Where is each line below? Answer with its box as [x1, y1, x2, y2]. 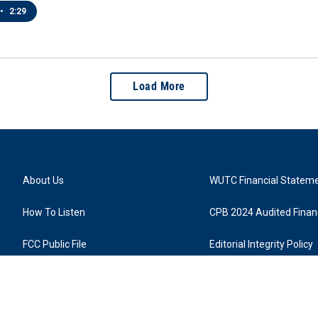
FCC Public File [23, 238, 87, 251]
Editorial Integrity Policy [209, 238, 314, 251]
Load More [133, 79, 185, 94]
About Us [23, 175, 64, 187]
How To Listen [23, 207, 85, 219]
